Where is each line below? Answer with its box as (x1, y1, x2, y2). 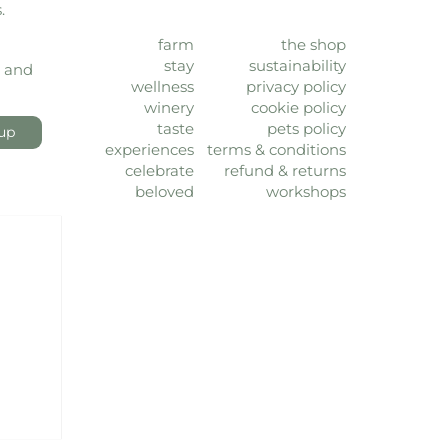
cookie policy (251, 98, 346, 118)
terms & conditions (207, 140, 346, 160)
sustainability (249, 56, 346, 76)
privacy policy (246, 77, 346, 97)
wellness (131, 77, 194, 97)
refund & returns (224, 161, 346, 181)
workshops (266, 182, 346, 202)
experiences (105, 140, 194, 160)
